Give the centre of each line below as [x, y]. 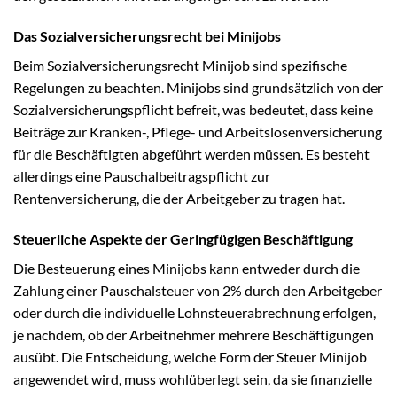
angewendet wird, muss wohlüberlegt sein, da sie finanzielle [193, 378]
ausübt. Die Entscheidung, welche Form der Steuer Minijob [190, 356]
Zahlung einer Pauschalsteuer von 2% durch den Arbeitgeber [198, 290]
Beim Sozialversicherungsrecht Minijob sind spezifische [180, 65]
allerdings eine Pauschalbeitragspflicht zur [142, 175]
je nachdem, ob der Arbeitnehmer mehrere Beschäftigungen [194, 334]
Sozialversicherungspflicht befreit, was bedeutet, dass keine [193, 109]
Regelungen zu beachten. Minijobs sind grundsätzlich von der [198, 87]
